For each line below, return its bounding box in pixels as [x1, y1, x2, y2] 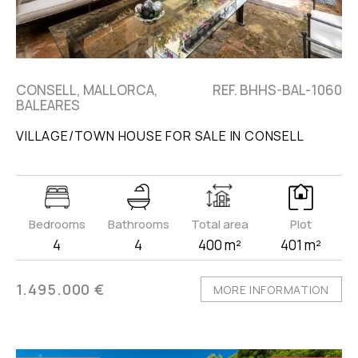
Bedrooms [28, 216, 86, 233]
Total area [190, 216, 249, 233]
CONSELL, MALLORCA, [16, 81, 159, 100]
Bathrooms [107, 216, 169, 233]
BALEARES [16, 96, 81, 115]
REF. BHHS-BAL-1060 [212, 81, 342, 100]
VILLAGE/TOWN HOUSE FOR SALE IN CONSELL [16, 127, 304, 145]
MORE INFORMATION [213, 282, 329, 298]
